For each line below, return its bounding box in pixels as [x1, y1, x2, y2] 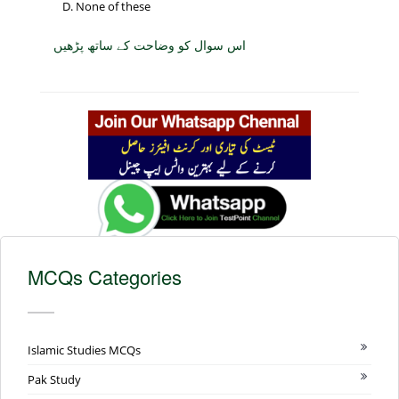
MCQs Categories [28, 262, 182, 290]
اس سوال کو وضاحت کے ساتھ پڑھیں [53, 36, 246, 54]
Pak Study [28, 370, 81, 387]
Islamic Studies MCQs [28, 341, 141, 358]
